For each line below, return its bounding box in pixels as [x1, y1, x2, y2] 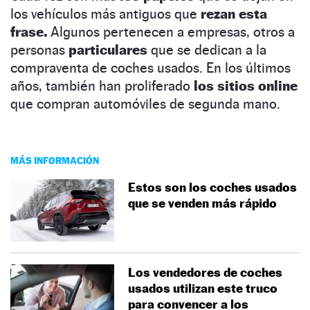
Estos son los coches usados [128, 179, 297, 194]
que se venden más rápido [128, 195, 277, 210]
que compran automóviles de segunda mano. [10, 95, 280, 112]
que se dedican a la [151, 41, 266, 58]
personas [10, 41, 69, 58]
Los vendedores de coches [128, 264, 282, 280]
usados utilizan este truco [128, 280, 277, 295]
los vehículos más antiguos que [10, 5, 197, 22]
